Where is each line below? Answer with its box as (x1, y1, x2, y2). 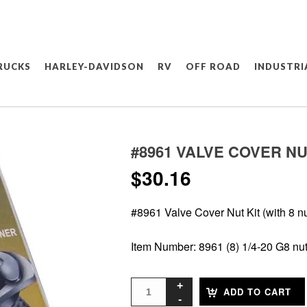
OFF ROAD (186, 61, 241, 72)
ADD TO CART (223, 285, 291, 298)
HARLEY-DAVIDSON (45, 61, 145, 72)
